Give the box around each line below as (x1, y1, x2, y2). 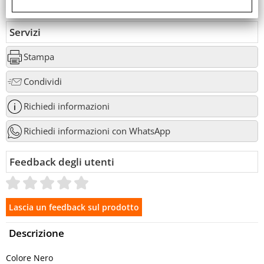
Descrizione (9, 226, 64, 240)
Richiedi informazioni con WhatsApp (24, 125, 170, 137)
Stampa (24, 51, 54, 63)
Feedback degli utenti (9, 155, 114, 169)
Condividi (24, 75, 62, 88)
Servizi (9, 25, 41, 39)
